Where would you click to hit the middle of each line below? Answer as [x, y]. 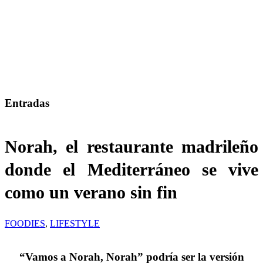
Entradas [27, 103]
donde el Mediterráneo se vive [131, 170]
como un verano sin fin [91, 193]
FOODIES [25, 224]
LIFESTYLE [75, 224]
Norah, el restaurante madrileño [131, 147]
